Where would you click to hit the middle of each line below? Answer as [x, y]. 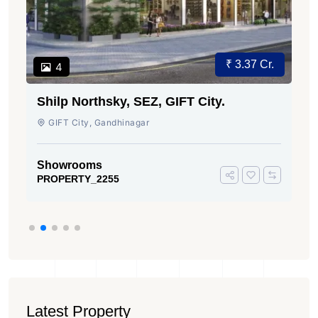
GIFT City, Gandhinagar [98, 123]
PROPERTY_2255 [78, 179]
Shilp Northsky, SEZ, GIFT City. [131, 102]
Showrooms [70, 165]
